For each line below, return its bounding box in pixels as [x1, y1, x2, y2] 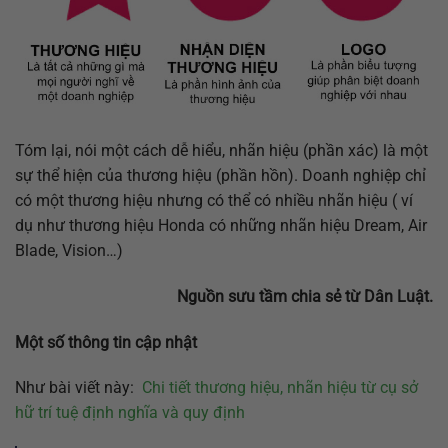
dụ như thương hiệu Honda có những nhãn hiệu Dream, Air [15, 216, 427, 236]
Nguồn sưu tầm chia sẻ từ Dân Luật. [177, 286, 433, 306]
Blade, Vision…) [15, 241, 123, 261]
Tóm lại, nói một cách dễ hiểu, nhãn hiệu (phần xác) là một [15, 141, 428, 161]
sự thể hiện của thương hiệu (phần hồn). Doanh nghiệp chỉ [15, 166, 426, 186]
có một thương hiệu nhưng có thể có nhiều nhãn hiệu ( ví [15, 191, 413, 211]
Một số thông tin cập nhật [15, 332, 197, 352]
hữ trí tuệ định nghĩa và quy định [15, 403, 245, 423]
